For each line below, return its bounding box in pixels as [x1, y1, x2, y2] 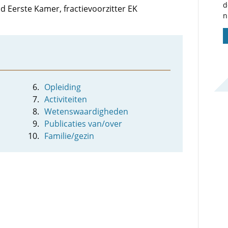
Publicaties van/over [44, 118, 123, 129]
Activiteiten [44, 94, 88, 105]
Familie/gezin [44, 130, 95, 141]
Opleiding [44, 81, 81, 93]
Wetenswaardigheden [44, 106, 129, 117]
